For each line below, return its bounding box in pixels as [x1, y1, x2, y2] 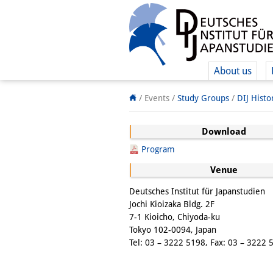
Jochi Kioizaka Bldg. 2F [129, 199, 214, 209]
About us [214, 65, 252, 77]
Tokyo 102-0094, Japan [129, 225, 216, 235]
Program [141, 144, 175, 154]
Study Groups [177, 93, 229, 103]
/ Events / [136, 93, 177, 103]
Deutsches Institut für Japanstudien [129, 186, 265, 196]
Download [201, 126, 246, 137]
